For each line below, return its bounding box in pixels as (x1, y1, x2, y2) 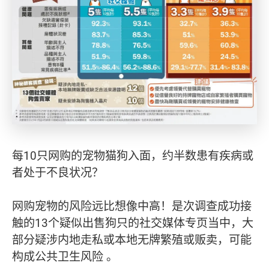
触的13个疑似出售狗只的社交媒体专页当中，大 (12, 214, 253, 231)
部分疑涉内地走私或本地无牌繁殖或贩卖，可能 (12, 231, 252, 247)
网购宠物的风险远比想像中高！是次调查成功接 (12, 198, 252, 214)
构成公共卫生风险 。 (12, 248, 118, 264)
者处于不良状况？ (12, 164, 103, 180)
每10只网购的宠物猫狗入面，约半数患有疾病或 (12, 147, 253, 163)
